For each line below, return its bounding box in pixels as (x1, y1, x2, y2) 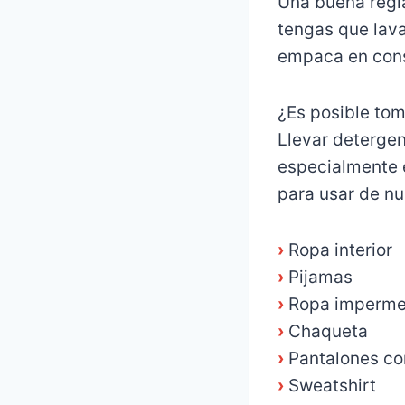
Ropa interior (288, 240, 392, 261)
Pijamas (288, 267, 353, 288)
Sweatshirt (288, 375, 376, 397)
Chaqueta (288, 321, 368, 343)
